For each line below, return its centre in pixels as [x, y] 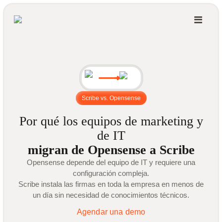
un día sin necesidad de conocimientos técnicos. [111, 195]
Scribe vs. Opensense [111, 98]
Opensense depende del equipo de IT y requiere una [111, 162]
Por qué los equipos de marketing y [111, 121]
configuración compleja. [111, 173]
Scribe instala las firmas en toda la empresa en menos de [111, 184]
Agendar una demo [111, 212]
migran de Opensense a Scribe [111, 150]
